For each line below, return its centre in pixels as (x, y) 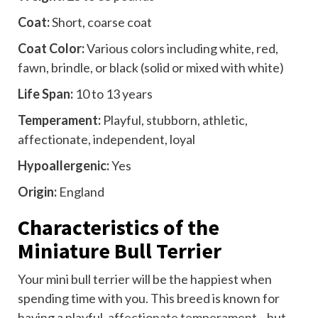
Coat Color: (51, 49)
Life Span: (45, 94)
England (81, 192)
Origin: (37, 192)
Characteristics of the (119, 227)
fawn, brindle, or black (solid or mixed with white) (151, 68)
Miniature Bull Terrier (120, 251)
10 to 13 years (113, 94)
